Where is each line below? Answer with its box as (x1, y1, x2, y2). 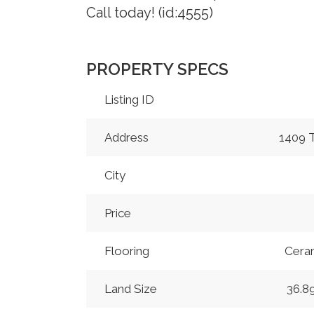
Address (104, 130, 149, 145)
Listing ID (104, 93, 155, 107)
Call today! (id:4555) (86, 4, 213, 22)
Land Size (104, 282, 158, 296)
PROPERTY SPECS (86, 60, 228, 79)
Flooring (104, 244, 150, 259)
